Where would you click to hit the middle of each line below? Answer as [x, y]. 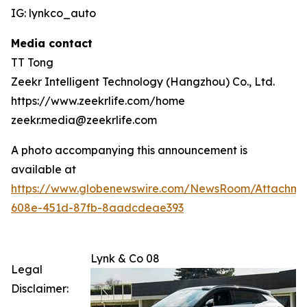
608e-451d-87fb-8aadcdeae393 [97, 208]
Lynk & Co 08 [125, 259]
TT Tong [32, 63]
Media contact [52, 44]
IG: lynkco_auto [53, 13]
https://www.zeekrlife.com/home [98, 101]
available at [44, 170]
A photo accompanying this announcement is [129, 150]
